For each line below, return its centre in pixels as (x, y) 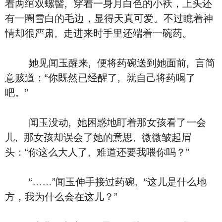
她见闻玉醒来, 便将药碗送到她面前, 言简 (110, 63)
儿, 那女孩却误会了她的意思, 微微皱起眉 (98, 137)
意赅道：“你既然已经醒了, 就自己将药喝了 (100, 78)
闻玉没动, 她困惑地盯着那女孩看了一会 (106, 122)
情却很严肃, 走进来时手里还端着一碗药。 (99, 33)
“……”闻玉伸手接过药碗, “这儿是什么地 (106, 182)
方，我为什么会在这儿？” (61, 197)
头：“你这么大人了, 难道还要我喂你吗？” (97, 152)
